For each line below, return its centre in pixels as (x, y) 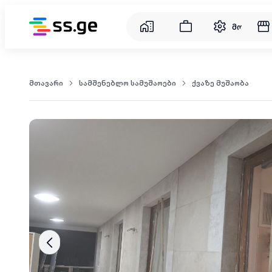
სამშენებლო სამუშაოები (127, 83)
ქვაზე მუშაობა (220, 83)
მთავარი (46, 83)
